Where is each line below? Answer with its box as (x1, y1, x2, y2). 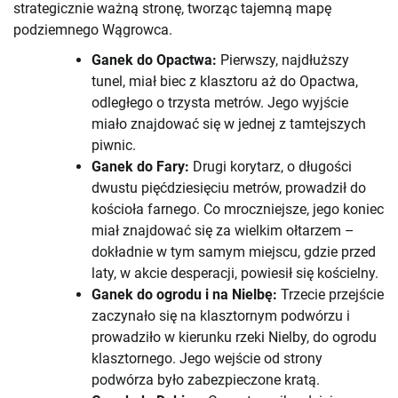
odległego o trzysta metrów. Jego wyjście (92, 94, 348, 112)
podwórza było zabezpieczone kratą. (92, 371, 320, 389)
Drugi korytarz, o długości (189, 158, 352, 176)
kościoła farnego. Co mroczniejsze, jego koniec (92, 201, 384, 219)
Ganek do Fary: (92, 158, 189, 176)
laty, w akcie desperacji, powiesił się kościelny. (92, 265, 378, 283)
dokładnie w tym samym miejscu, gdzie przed (92, 243, 376, 261)
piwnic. (92, 137, 136, 155)
